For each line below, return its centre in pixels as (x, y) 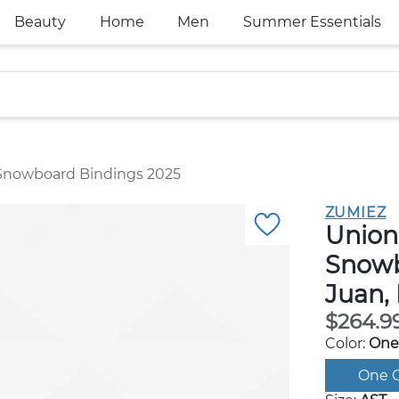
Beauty (40, 22)
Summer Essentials (312, 22)
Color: (346, 343)
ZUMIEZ (355, 212)
